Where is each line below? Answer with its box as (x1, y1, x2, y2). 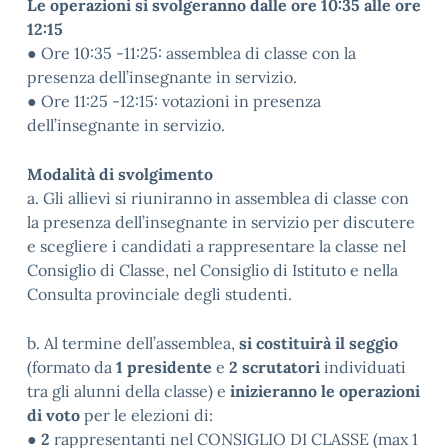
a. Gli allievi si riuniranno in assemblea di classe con (27, 188, 409, 208)
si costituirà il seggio (239, 333, 398, 353)
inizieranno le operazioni (226, 381, 420, 401)
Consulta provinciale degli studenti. (27, 284, 292, 304)
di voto (27, 405, 80, 425)
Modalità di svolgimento (27, 164, 213, 184)
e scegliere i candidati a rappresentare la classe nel (27, 236, 406, 256)
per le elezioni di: (80, 405, 213, 425)
